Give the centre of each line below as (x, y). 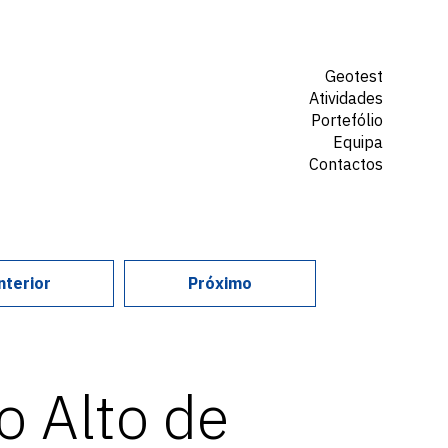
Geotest (354, 76)
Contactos (346, 164)
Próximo (220, 283)
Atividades (346, 98)
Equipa (358, 142)
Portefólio (347, 120)
